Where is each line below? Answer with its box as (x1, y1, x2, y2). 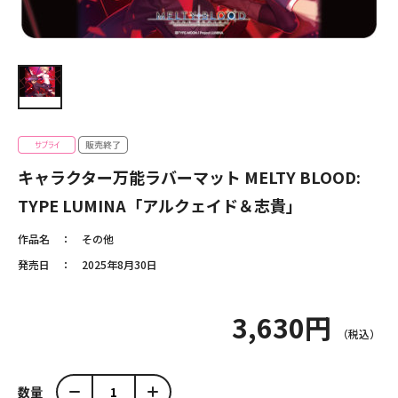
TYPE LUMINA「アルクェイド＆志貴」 (18, 194, 302, 218)
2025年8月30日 (82, 257, 157, 273)
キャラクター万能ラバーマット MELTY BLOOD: (18, 165, 361, 189)
